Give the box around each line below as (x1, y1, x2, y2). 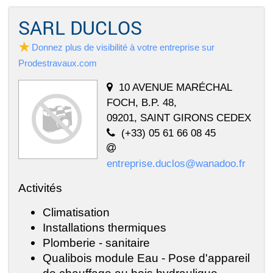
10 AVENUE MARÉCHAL (119, 81, 232, 94)
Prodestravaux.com (18, 58, 97, 69)
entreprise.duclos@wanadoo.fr (107, 157, 246, 170)
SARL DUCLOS (18, 15, 142, 40)
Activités (18, 181, 62, 195)
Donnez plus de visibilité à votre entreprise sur (32, 42, 214, 53)
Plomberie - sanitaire (43, 236, 150, 250)
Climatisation (43, 205, 110, 219)
